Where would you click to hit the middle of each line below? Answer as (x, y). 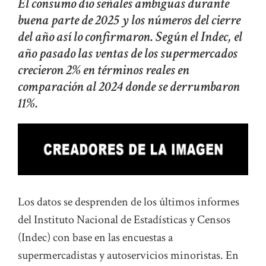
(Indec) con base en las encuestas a (95, 238)
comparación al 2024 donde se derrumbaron (129, 87)
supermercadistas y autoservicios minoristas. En (128, 256)
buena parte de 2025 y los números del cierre (129, 20)
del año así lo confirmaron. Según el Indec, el (130, 37)
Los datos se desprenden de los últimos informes (129, 202)
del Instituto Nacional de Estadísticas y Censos (124, 220)
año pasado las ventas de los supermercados (128, 53)
